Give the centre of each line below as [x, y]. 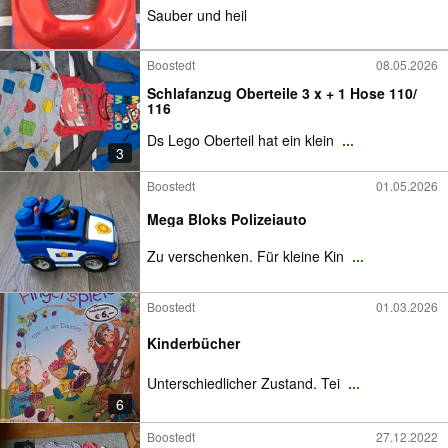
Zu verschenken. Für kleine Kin [247, 256]
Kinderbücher [193, 343]
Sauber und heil [197, 15]
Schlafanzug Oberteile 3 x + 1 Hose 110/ [282, 93]
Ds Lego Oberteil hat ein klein [242, 140]
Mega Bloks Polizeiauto [227, 219]
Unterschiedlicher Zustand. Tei [245, 383]
